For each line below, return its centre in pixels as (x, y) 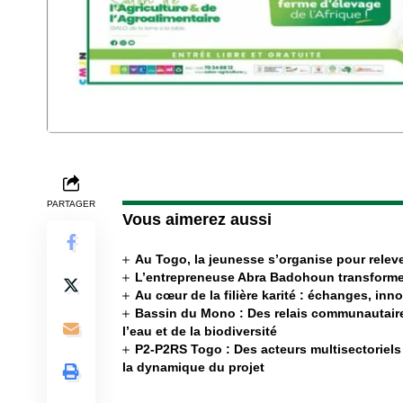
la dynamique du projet (193, 367)
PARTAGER (71, 203)
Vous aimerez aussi (197, 219)
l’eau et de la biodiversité (200, 331)
